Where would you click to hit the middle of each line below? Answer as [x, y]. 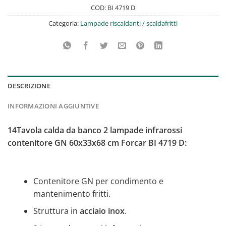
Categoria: [64, 23]
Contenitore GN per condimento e [98, 181]
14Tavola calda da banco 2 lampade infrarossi [95, 130]
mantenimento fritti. [72, 193]
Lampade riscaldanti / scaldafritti [129, 23]
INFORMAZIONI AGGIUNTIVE [53, 106]
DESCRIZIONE [29, 86]
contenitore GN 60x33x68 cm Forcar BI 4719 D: [97, 143]
